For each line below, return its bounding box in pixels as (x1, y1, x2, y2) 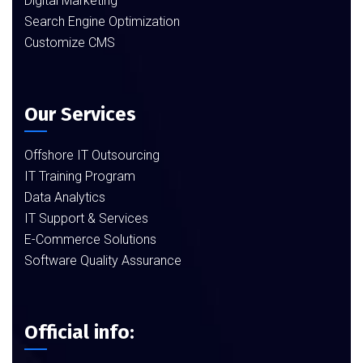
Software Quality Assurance (24, 253, 181, 268)
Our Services (24, 103, 136, 126)
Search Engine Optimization (24, 14, 180, 29)
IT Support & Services (24, 211, 148, 226)
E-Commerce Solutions (24, 232, 156, 247)
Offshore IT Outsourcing (24, 147, 160, 163)
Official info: (24, 321, 135, 344)
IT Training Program (24, 169, 135, 184)
